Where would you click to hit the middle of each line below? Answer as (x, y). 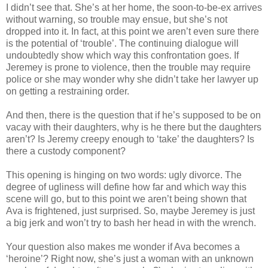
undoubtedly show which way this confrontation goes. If (122, 55)
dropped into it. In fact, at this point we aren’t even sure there (133, 31)
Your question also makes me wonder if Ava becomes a (123, 246)
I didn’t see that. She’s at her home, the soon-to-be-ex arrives (134, 7)
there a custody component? (66, 151)
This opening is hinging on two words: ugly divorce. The (124, 175)
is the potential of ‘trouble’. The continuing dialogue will (122, 43)
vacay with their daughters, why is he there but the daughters (134, 127)
